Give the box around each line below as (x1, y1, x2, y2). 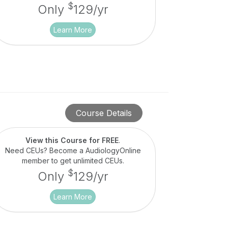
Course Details (75, 107, 132, 118)
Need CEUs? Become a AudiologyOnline (5, 146, 141, 155)
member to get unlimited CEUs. (21, 156, 124, 165)
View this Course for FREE (25, 135, 119, 145)
